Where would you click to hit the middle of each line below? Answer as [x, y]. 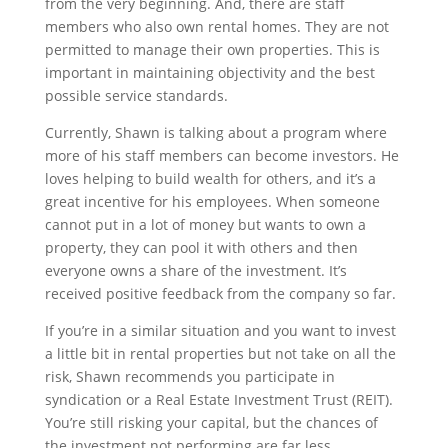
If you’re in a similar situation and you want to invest [220, 330]
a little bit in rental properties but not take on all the [220, 353]
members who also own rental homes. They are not [216, 26]
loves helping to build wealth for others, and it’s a [210, 178]
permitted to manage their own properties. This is [212, 49]
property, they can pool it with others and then [201, 247]
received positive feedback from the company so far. [220, 293]
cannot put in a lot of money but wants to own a [205, 224]
